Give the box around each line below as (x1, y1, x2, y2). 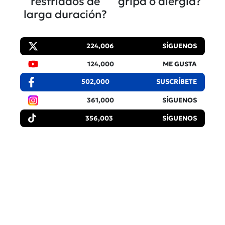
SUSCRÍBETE (156, 77, 197, 86)
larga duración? (24, 8, 107, 22)
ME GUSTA (163, 60, 197, 69)
